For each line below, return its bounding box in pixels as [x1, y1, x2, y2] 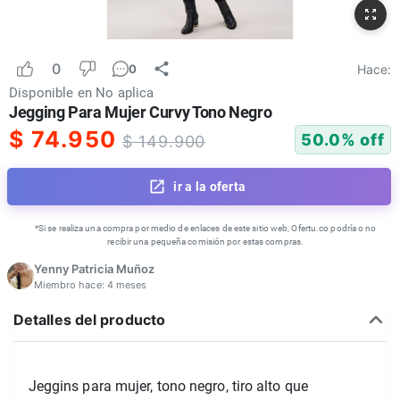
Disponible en [9, 85, 92, 102]
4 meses [106, 278, 147, 291]
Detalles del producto [13, 310, 165, 329]
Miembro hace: [33, 278, 107, 291]
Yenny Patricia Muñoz [33, 261, 155, 276]
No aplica [96, 85, 154, 102]
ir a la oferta [173, 179, 246, 194]
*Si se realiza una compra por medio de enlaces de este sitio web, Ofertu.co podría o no [34, 222, 377, 233]
